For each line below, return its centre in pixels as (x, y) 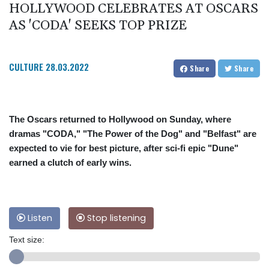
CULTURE (26, 67)
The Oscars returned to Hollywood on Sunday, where (120, 119)
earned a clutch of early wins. (70, 163)
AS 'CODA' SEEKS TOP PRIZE (98, 26)
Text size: (27, 240)
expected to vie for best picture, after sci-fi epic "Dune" (124, 148)
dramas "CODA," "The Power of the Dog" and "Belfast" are (133, 134)
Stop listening (115, 218)
